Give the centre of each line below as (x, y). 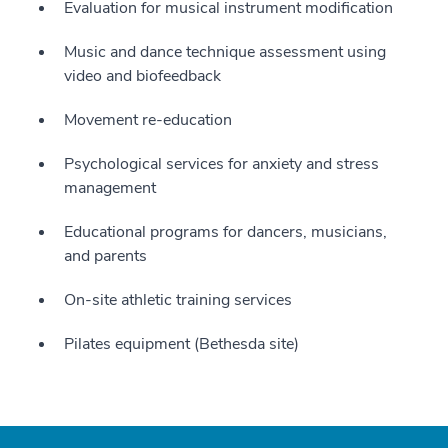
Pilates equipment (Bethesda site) (181, 344)
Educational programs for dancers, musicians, (225, 232)
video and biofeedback (142, 76)
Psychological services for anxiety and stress (221, 164)
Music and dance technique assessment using (225, 52)
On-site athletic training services (178, 300)
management (110, 188)
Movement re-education (148, 120)
